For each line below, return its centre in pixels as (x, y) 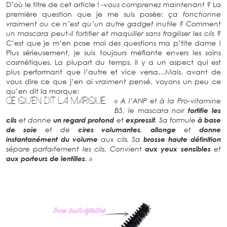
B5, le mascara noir (152, 110)
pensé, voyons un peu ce (174, 82)
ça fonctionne (195, 14)
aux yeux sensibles (178, 149)
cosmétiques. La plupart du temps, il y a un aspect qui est (113, 62)
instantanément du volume (52, 139)
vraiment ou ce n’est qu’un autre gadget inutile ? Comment (113, 24)
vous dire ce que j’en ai (51, 82)
